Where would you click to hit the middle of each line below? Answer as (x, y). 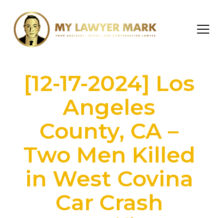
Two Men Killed (109, 155)
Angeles (109, 107)
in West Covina (109, 179)
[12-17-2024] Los (109, 83)
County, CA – (109, 131)
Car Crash (109, 202)
